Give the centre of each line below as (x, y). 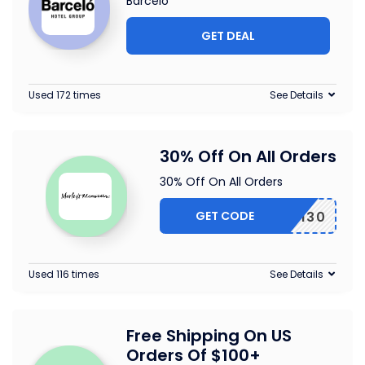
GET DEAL (228, 36)
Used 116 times (64, 275)
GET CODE (224, 216)
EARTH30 (292, 218)
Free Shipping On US (209, 336)
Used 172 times (65, 95)
